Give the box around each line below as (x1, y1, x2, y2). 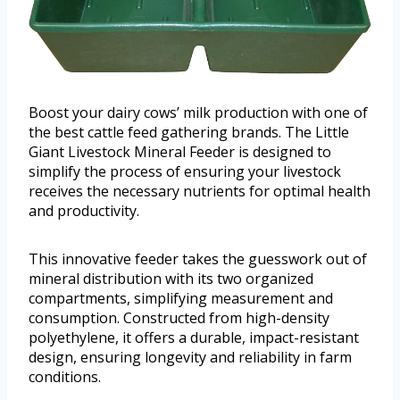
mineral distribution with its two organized (29, 269, 313, 289)
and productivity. (29, 201, 139, 221)
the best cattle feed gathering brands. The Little (29, 122, 349, 143)
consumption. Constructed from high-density (29, 308, 329, 329)
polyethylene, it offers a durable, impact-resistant (29, 328, 359, 348)
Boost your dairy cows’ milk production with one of (29, 103, 368, 123)
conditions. (29, 367, 101, 387)
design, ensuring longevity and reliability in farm (29, 347, 352, 368)
